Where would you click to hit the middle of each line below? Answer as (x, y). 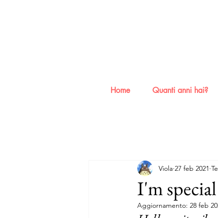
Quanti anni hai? (180, 90)
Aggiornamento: (163, 205)
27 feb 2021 (192, 168)
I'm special (177, 188)
